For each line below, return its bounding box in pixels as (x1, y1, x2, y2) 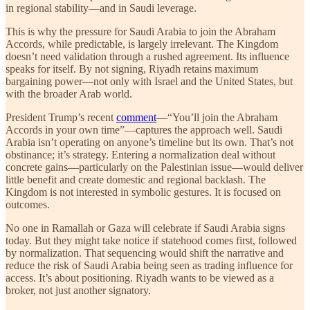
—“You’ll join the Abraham (156, 111, 277, 123)
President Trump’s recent (6, 111, 116, 123)
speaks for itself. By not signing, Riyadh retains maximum (6, 62, 258, 75)
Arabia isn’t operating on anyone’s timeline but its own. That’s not (6, 136, 293, 148)
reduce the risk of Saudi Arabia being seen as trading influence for (6, 259, 293, 271)
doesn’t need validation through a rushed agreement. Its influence (6, 50, 289, 62)
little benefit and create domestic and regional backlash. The (6, 173, 266, 185)
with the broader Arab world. (6, 87, 132, 100)
